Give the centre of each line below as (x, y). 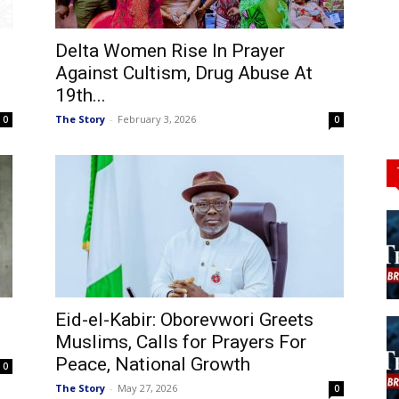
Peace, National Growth (153, 364)
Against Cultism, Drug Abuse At (184, 73)
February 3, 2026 (157, 119)
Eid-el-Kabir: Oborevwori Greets (184, 320)
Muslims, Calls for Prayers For (181, 342)
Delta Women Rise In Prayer (170, 51)
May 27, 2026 (147, 388)
